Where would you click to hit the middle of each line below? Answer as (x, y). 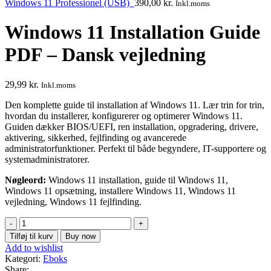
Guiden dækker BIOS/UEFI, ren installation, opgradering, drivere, (132, 126)
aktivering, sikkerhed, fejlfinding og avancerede (96, 137)
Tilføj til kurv (31, 236)
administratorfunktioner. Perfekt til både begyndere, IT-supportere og (135, 148)
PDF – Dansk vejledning (105, 55)
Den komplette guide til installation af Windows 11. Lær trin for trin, (135, 105)
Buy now (80, 236)
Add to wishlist (34, 247)
